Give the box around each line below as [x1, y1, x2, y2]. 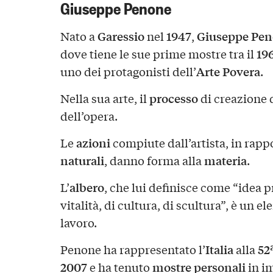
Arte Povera [196, 63, 260, 80]
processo [149, 89, 198, 107]
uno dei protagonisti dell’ [60, 63, 196, 80]
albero [69, 178, 104, 196]
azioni [76, 133, 110, 151]
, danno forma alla [104, 152, 204, 168]
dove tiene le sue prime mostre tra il [60, 46, 257, 62]
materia [204, 151, 247, 169]
